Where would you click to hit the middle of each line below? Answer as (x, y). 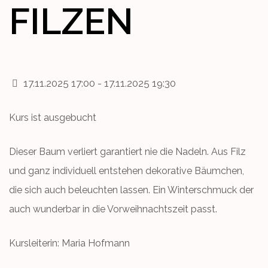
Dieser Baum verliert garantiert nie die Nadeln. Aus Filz (127, 151)
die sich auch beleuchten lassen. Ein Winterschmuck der (131, 190)
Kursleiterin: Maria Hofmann (69, 243)
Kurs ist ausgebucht (53, 117)
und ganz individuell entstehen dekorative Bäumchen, (127, 170)
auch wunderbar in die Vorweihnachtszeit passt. (115, 209)
